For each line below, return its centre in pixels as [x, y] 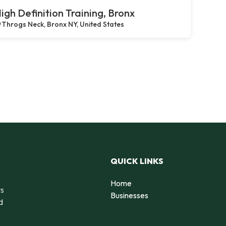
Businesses [129, 195]
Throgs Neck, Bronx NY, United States [63, 24]
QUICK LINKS [137, 161]
